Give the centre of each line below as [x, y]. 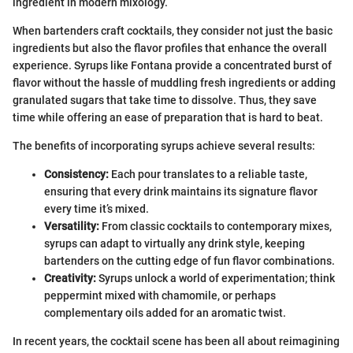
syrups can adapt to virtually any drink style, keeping [175, 244]
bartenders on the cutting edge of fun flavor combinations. [190, 261]
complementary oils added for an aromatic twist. [165, 313]
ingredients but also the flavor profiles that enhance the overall [170, 48]
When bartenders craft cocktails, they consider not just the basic [173, 31]
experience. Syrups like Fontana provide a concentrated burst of [172, 66]
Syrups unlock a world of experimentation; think [216, 279]
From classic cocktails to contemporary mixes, [216, 227]
